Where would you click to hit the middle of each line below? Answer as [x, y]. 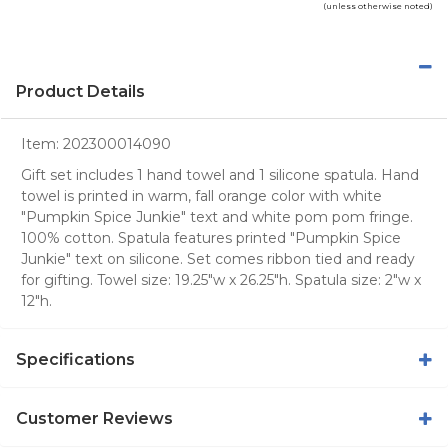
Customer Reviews [94, 418]
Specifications [75, 359]
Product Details [80, 91]
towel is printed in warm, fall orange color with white [201, 195]
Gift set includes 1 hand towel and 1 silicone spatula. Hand [220, 174]
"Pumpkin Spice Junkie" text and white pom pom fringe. [217, 216]
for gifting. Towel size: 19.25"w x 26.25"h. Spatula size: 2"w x [221, 279]
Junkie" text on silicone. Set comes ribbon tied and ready [218, 258]
